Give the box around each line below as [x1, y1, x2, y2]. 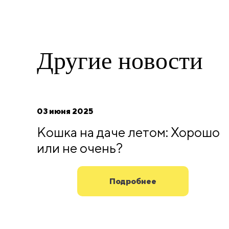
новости [112, 47, 203, 75]
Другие [37, 47, 112, 75]
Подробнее [109, 176, 156, 186]
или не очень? [37, 140, 123, 156]
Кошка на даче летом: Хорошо [37, 124, 220, 141]
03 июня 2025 [37, 106, 93, 117]
